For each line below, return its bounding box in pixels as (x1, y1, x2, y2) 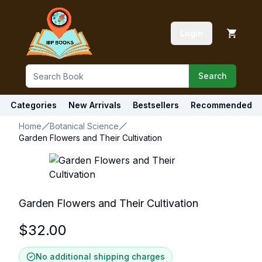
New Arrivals (68, 100, 121, 110)
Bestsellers (132, 100, 179, 110)
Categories (10, 100, 57, 110)
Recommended (190, 100, 252, 110)
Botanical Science (50, 121, 119, 131)
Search (198, 71, 227, 81)
